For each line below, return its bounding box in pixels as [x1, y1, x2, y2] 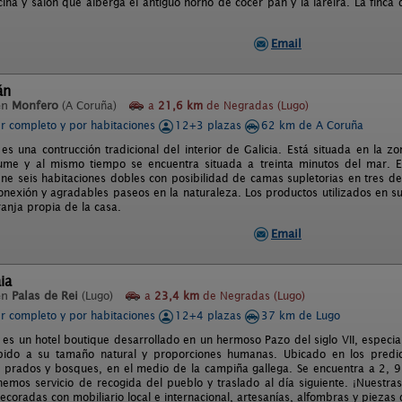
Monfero [12, 99, 58, 112]
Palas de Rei [12, 289, 78, 302]
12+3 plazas [175, 118, 245, 132]
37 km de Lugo [261, 309, 340, 322]
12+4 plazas [175, 309, 245, 322]
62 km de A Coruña [261, 118, 363, 132]
